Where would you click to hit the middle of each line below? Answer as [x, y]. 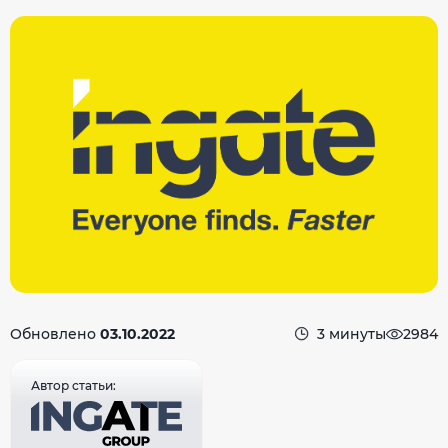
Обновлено [55, 334]
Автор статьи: [73, 386]
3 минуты [351, 334]
